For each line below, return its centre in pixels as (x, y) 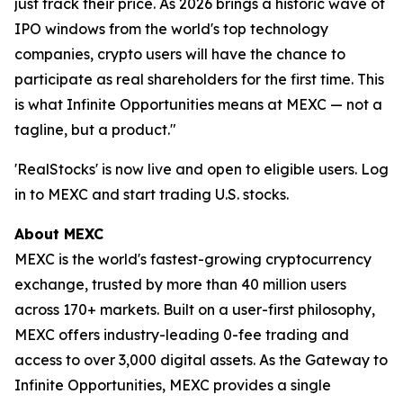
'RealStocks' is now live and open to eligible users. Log (201, 169)
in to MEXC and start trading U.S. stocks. (152, 194)
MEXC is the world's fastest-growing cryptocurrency (193, 259)
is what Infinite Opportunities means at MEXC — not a (198, 104)
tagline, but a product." (95, 129)
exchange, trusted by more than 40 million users (180, 284)
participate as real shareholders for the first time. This (199, 79)
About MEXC (59, 233)
